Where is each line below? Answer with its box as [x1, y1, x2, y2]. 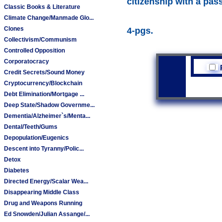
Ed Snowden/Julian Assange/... [4, 210, 90, 218]
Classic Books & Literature [4, 3, 81, 10]
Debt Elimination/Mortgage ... [4, 90, 85, 98]
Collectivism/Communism [4, 36, 77, 43]
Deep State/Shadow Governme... [4, 101, 95, 109]
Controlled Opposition [4, 47, 65, 54]
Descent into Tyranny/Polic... [4, 145, 84, 152]
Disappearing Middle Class [4, 188, 80, 196]
